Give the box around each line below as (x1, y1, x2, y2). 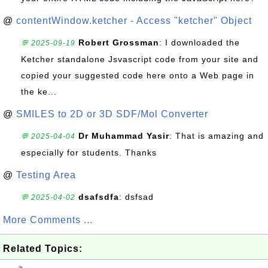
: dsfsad (119, 192, 154, 202)
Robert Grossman (78, 38, 159, 47)
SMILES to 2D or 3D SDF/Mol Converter (16, 109, 208, 119)
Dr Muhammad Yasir (78, 131, 169, 141)
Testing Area (16, 170, 76, 180)
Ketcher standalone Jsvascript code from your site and (21, 54, 258, 64)
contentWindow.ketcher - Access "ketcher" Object (16, 16, 252, 26)
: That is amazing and (169, 131, 264, 141)
